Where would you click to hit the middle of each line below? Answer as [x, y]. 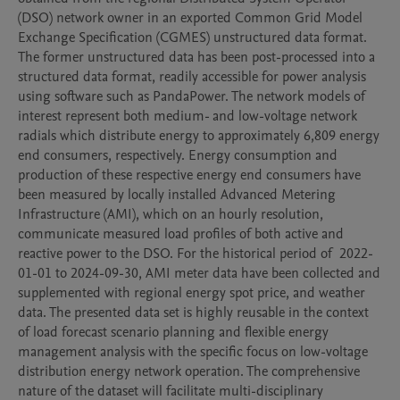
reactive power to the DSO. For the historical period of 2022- [196, 254]
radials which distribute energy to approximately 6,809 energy [199, 136]
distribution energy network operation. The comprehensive [189, 371]
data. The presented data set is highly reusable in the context [193, 312]
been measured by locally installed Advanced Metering [177, 195]
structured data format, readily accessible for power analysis [192, 77]
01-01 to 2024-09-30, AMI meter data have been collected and [199, 273]
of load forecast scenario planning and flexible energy [173, 332]
